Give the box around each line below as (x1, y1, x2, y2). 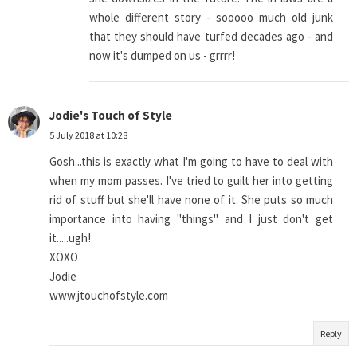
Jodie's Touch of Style (49, 108, 172, 124)
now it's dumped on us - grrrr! (89, 48, 235, 64)
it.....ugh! (49, 230, 91, 246)
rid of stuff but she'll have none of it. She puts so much (49, 192, 333, 208)
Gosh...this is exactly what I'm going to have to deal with (49, 154, 333, 170)
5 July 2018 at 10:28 (49, 129, 127, 142)
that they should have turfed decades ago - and (89, 29, 333, 45)
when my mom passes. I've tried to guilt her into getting (49, 173, 333, 189)
